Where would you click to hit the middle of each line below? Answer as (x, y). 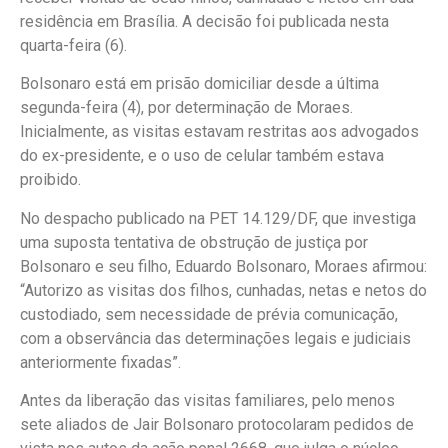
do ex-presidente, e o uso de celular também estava (202, 156)
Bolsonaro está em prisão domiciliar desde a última (199, 84)
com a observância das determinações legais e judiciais (215, 338)
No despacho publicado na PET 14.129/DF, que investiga (218, 218)
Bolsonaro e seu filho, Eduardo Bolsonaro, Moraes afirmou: (223, 266)
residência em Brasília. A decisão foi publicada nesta (204, 21)
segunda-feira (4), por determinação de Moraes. (186, 108)
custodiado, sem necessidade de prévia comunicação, (209, 314)
